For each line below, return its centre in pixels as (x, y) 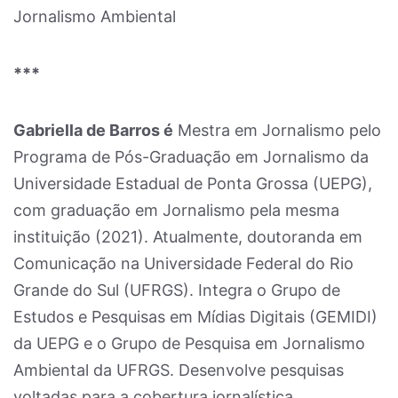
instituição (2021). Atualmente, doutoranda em (188, 237)
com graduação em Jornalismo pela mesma (176, 210)
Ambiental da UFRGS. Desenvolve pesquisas (179, 370)
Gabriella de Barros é (93, 130)
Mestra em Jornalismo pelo (277, 130)
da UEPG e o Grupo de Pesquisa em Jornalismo (189, 343)
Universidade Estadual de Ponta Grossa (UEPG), (193, 183)
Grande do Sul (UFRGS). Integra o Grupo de (177, 290)
